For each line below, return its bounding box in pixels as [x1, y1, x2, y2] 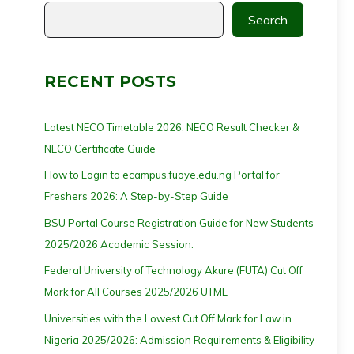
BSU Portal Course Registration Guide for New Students [44, 216, 314, 229]
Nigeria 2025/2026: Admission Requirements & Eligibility [44, 333, 314, 346]
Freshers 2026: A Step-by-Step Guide [44, 190, 228, 203]
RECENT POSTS [44, 71, 176, 91]
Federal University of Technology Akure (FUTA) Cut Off [44, 264, 303, 277]
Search [248, 11, 288, 28]
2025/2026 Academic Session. [44, 237, 194, 250]
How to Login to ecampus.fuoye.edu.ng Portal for [44, 168, 280, 182]
